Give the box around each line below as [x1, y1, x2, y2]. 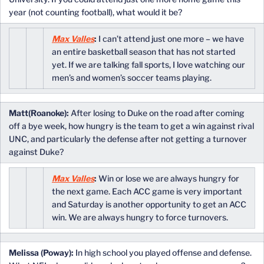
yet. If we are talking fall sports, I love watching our [52, 60, 245, 70]
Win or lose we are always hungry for [97, 173, 239, 183]
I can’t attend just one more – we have [97, 34, 244, 44]
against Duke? [9, 147, 64, 157]
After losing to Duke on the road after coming [69, 108, 245, 118]
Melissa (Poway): [9, 247, 74, 258]
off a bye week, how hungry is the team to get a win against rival [9, 121, 254, 131]
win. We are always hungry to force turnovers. [52, 212, 228, 222]
